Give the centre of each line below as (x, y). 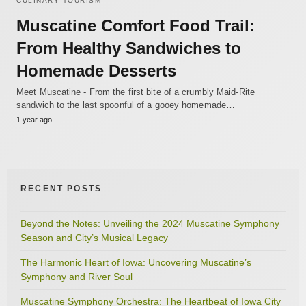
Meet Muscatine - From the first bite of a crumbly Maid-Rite (136, 92)
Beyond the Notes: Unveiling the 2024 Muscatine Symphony (150, 223)
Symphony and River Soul (76, 276)
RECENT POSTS (61, 188)
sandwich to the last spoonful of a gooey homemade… (126, 105)
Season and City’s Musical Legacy (94, 237)
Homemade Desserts (96, 70)
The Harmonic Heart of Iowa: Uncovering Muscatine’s (136, 262)
